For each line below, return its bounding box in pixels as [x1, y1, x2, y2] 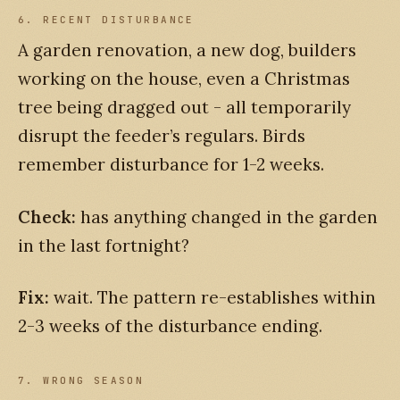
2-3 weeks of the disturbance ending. [18, 315, 322, 337]
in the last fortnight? [18, 234, 189, 256]
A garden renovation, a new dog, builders [18, 39, 356, 62]
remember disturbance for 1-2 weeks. [18, 154, 324, 176]
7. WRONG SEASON [18, 374, 145, 387]
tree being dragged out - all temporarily [18, 96, 351, 119]
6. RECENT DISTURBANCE [18, 13, 195, 27]
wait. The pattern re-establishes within [49, 287, 376, 309]
